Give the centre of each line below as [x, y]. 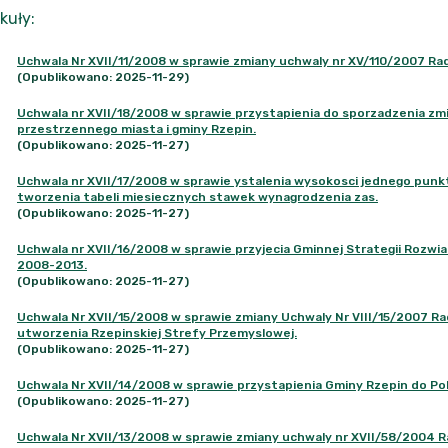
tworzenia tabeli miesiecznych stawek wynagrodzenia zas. [197, 197]
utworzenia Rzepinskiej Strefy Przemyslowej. [157, 333]
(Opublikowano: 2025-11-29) [103, 77]
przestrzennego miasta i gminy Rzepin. [136, 129]
